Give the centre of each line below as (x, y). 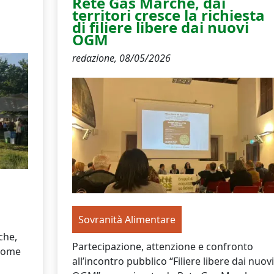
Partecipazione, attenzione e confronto (162, 246)
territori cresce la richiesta (168, 15)
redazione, (95, 58)
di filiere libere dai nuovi (160, 27)
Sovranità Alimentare (127, 219)
